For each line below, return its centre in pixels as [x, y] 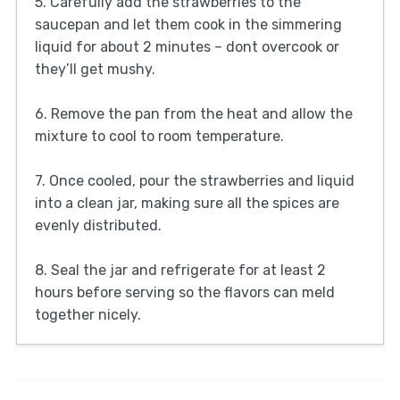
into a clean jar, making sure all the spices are [187, 204]
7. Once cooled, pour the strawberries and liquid [194, 181]
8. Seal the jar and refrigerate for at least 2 [180, 271]
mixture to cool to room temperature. [159, 137]
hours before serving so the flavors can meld [184, 293]
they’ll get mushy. [95, 70]
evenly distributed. [98, 226]
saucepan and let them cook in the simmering [188, 25]
